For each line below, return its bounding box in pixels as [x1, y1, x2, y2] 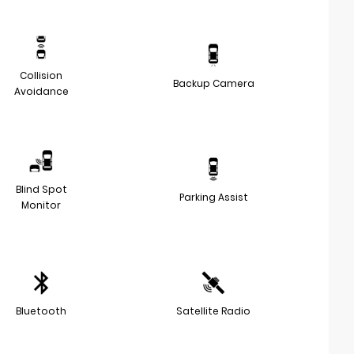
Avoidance [13, 84, 69, 98]
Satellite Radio [176, 303, 250, 318]
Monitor [21, 198, 61, 212]
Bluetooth [16, 303, 66, 318]
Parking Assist [179, 190, 248, 204]
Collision [20, 68, 62, 82]
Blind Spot [15, 182, 67, 196]
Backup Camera [172, 76, 254, 90]
